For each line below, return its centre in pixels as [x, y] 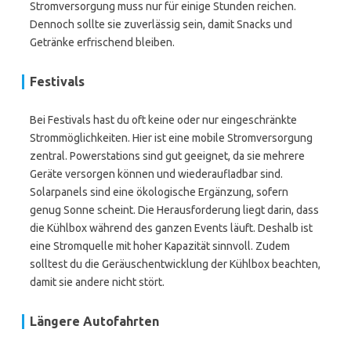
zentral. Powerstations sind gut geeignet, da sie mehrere [167, 156]
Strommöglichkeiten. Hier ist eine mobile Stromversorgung [171, 138]
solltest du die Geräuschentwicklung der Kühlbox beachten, [175, 264]
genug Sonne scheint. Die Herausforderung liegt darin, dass [174, 210]
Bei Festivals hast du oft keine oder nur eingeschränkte [163, 120]
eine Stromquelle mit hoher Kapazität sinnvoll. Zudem [160, 246]
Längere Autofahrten [94, 321]
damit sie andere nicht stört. [97, 282]
